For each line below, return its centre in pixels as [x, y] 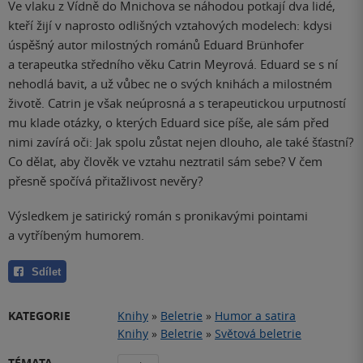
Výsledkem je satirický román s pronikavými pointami [158, 215]
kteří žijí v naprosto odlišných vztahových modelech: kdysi [170, 25]
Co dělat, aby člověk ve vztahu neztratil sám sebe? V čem [165, 161]
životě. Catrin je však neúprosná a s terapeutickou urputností [177, 103]
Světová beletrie [258, 333]
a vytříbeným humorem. [78, 235]
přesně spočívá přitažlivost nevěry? [107, 181]
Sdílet [46, 271]
